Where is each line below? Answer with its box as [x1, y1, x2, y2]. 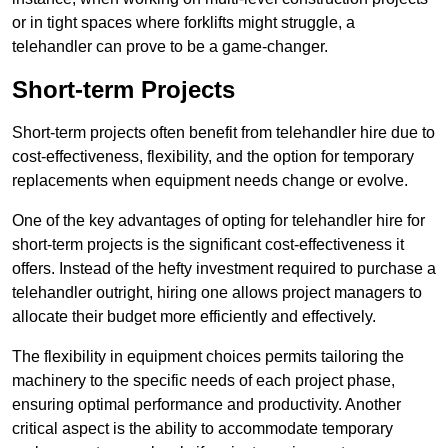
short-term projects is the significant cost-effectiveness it [12, 236, 404, 254]
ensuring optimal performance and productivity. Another [12, 396, 401, 414]
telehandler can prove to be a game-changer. [12, 38, 328, 56]
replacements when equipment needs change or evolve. [12, 172, 408, 190]
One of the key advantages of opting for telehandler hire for [12, 212, 425, 230]
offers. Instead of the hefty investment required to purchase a [12, 260, 436, 278]
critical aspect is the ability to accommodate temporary [12, 420, 393, 438]
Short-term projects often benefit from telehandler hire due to [12, 124, 435, 142]
